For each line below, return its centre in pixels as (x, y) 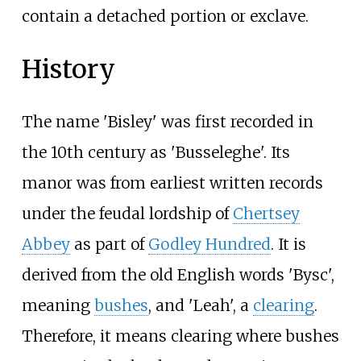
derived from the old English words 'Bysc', (178, 275)
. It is (288, 245)
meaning (58, 306)
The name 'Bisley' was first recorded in (167, 122)
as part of (109, 245)
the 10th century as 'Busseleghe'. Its (156, 153)
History (68, 69)
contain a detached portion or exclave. (165, 17)
